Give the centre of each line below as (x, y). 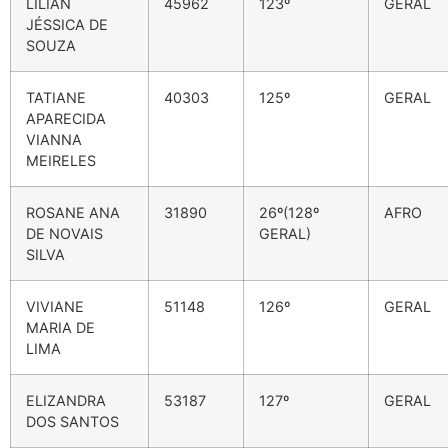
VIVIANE (55, 307)
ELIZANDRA (66, 401)
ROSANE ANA (73, 213)
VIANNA (54, 140)
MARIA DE (60, 328)
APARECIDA (66, 119)
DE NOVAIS (64, 234)
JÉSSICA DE (67, 25)
